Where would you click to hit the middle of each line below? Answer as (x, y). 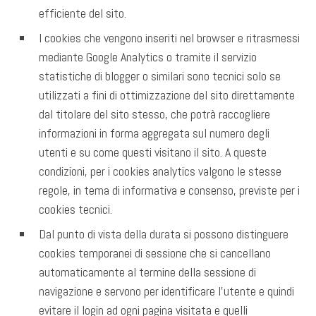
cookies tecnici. (75, 209)
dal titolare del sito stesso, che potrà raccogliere (154, 114)
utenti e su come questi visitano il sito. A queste (153, 152)
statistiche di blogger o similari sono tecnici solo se (160, 76)
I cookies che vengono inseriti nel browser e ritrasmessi (169, 38)
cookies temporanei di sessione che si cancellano (155, 253)
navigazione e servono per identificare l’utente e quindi (166, 291)
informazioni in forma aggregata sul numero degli (154, 133)
